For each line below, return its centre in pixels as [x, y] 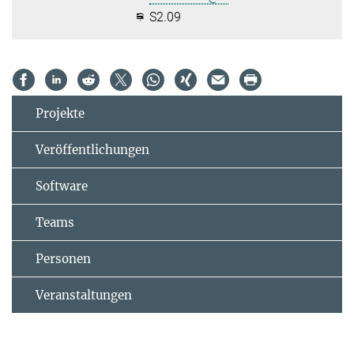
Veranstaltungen [84, 295]
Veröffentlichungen [92, 150]
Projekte [60, 113]
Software [62, 186]
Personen [63, 259]
